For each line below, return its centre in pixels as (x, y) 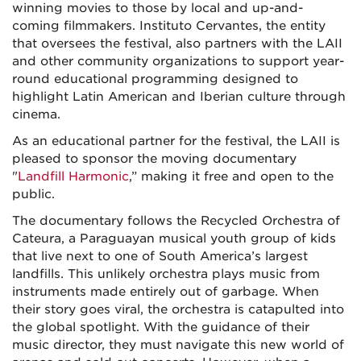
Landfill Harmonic (73, 176)
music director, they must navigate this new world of (178, 344)
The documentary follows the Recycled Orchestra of (176, 220)
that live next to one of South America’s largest (160, 256)
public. (33, 194)
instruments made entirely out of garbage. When (166, 291)
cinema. (36, 114)
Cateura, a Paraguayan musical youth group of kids (174, 238)
